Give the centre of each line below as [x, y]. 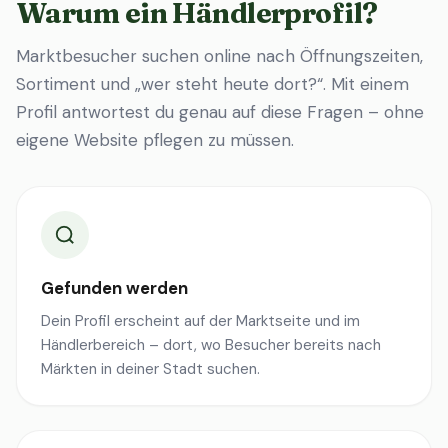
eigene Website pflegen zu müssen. [155, 140]
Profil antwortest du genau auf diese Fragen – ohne [220, 112]
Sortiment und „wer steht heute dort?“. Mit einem [212, 84]
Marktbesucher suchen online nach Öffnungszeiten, [219, 56]
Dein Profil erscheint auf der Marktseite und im [200, 321]
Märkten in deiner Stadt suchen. [150, 369]
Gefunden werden [114, 288]
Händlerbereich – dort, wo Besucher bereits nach [211, 345]
